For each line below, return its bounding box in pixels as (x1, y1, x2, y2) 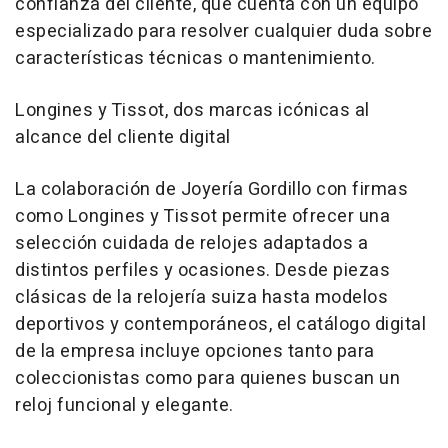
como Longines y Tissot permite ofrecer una (15, 203, 390, 231)
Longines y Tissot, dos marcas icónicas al (15, 97, 370, 125)
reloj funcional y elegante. (15, 392, 234, 420)
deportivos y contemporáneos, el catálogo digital (15, 311, 426, 339)
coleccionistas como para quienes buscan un (15, 365, 400, 393)
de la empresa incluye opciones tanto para (15, 338, 375, 366)
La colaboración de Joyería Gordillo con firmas (15, 176, 408, 204)
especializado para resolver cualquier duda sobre (15, 18, 432, 46)
